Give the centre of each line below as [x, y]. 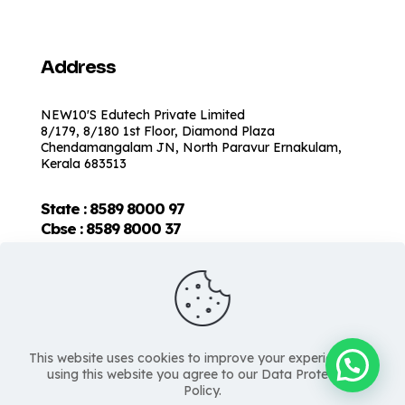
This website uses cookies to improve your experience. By [202, 358]
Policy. [202, 391]
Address [78, 67]
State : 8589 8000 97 [112, 208]
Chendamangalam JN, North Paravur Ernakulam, [191, 147]
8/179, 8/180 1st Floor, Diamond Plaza [158, 131]
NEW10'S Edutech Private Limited [143, 114]
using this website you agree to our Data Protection [202, 374]
